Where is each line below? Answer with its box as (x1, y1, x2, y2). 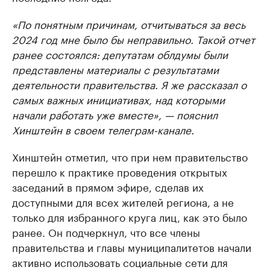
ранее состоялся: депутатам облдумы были (12, 46, 228, 62)
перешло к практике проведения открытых (12, 163, 227, 180)
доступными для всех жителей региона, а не (12, 193, 234, 210)
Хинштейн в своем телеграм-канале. (12, 121, 194, 137)
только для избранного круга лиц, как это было (12, 209, 247, 225)
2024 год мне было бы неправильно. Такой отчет (12, 31, 255, 47)
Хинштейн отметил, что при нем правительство (12, 148, 248, 165)
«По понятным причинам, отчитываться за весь (12, 16, 245, 32)
